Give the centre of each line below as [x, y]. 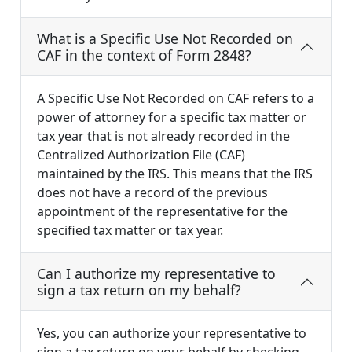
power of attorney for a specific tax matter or [172, 117]
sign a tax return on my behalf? [139, 290]
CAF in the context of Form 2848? [144, 55]
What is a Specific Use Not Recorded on [165, 39]
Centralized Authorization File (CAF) [141, 155]
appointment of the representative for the [162, 212]
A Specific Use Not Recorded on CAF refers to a [176, 99]
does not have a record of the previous [152, 193]
